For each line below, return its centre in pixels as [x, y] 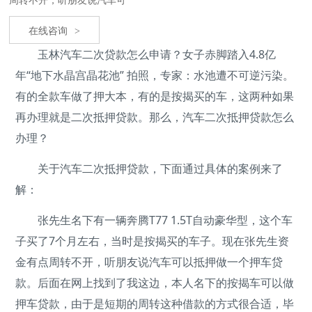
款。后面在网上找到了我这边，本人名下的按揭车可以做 [155, 282]
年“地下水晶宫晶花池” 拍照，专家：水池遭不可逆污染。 [155, 75]
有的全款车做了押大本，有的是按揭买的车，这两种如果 [155, 96]
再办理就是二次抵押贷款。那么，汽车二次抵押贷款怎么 [155, 117]
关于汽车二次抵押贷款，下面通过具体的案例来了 [149, 168]
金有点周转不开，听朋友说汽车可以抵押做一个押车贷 [149, 262]
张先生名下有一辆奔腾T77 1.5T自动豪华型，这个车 [154, 220]
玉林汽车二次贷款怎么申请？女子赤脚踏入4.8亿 [146, 54]
